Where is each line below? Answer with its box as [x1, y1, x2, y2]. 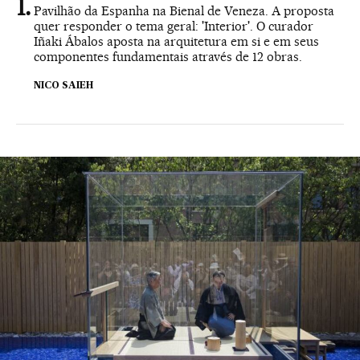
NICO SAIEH [34, 80, 93, 91]
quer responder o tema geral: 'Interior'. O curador [34, 18, 313, 34]
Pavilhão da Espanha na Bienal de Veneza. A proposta [34, 2, 334, 18]
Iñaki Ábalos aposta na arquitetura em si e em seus [34, 33, 319, 49]
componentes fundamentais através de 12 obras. [34, 48, 302, 64]
